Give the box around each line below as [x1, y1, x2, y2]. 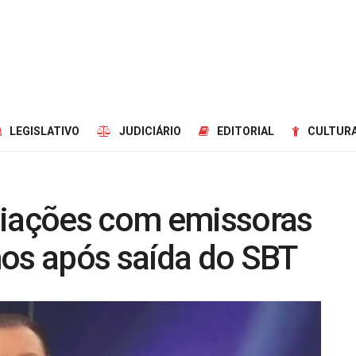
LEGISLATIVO [10, 125, 79, 137]
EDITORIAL [217, 125, 274, 137]
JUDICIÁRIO [119, 125, 181, 137]
